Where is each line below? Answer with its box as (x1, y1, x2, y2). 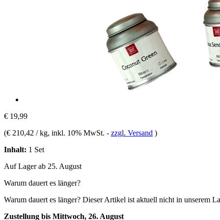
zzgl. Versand (111, 128, 153, 137)
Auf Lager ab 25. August (4, 162, 82, 170)
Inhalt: (4, 145, 27, 154)
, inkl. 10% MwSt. (48, 128, 107, 137)
